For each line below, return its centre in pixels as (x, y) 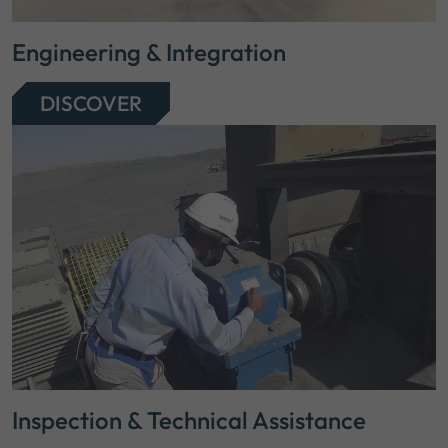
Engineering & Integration (149, 52)
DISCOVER (91, 103)
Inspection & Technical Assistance (189, 420)
